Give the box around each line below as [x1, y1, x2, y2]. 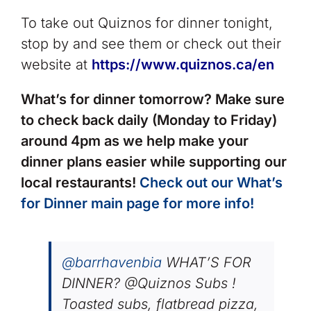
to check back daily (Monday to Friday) [20, 111, 277, 128]
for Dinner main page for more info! [20, 194, 254, 212]
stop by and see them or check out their [20, 35, 281, 52]
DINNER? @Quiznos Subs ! [61, 274, 236, 292]
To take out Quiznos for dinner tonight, [20, 14, 273, 31]
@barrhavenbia [61, 253, 162, 271]
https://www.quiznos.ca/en [91, 56, 274, 73]
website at [20, 56, 92, 73]
